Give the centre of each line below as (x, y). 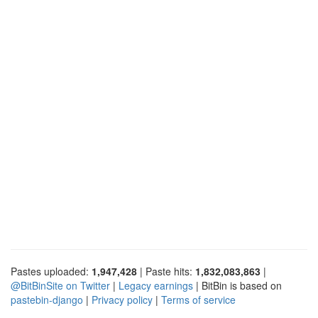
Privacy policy (122, 299)
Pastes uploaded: (51, 271)
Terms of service (198, 299)
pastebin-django (47, 299)
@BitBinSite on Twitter (60, 285)
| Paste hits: (166, 271)
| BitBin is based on (237, 285)
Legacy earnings (156, 285)
